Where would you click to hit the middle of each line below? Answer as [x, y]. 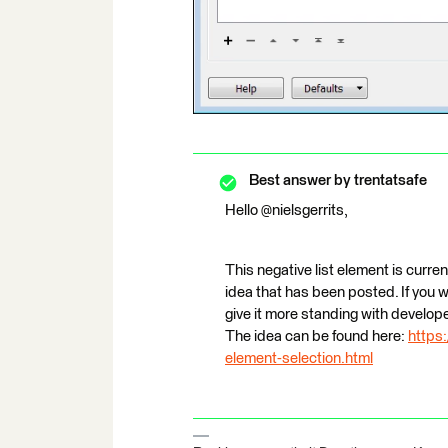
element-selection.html [299, 359]
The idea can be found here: [316, 337]
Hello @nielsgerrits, [286, 211]
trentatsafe [389, 181]
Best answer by [300, 181]
